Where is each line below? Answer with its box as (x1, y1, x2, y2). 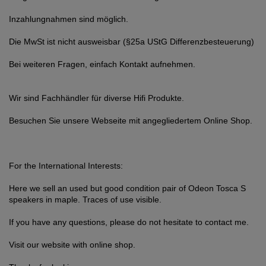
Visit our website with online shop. (9, 240, 135, 249)
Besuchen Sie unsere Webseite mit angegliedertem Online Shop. (9, 116, 252, 125)
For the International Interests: (9, 161, 123, 170)
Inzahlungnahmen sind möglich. (9, 14, 128, 24)
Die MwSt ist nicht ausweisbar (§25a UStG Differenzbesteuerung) (9, 37, 254, 46)
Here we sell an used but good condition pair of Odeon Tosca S (9, 183, 246, 193)
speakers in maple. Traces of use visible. (9, 195, 161, 204)
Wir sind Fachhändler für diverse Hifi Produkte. (9, 93, 184, 103)
